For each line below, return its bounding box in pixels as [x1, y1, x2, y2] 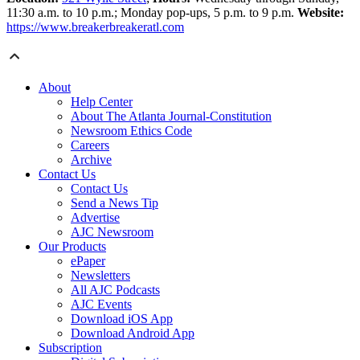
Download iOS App [71, 311, 173, 325]
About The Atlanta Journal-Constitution [71, 108, 272, 123]
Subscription [39, 340, 102, 354]
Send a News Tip [71, 195, 158, 210]
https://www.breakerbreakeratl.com [6, 19, 184, 34]
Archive [71, 152, 112, 166]
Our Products [39, 239, 106, 253]
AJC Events [71, 297, 132, 311]
